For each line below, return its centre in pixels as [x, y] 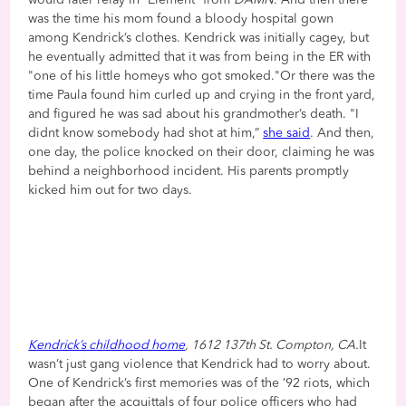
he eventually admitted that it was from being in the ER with [200, 57]
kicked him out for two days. [111, 190]
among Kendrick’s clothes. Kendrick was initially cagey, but [199, 38]
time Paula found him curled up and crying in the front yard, [202, 95]
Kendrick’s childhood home [107, 345]
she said [287, 133]
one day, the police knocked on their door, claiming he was [202, 152]
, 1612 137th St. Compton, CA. [272, 345]
